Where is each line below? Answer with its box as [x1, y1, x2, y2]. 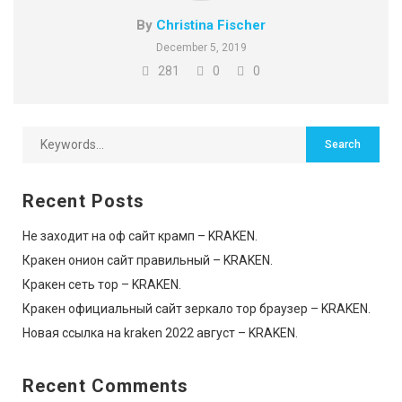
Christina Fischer [156, 16, 266, 33]
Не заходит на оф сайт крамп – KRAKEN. [22, 228, 258, 243]
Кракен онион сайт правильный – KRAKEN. [22, 252, 273, 267]
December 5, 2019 [155, 40, 247, 54]
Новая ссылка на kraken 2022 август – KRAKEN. [22, 325, 298, 340]
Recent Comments [22, 374, 189, 397]
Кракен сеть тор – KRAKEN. [22, 276, 181, 292]
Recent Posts [22, 189, 145, 212]
